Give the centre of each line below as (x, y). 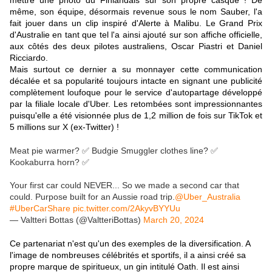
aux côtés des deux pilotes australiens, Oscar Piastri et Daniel (136, 46)
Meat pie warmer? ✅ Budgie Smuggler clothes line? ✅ (114, 151)
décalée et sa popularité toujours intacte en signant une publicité (136, 81)
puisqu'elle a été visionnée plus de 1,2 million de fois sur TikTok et (136, 116)
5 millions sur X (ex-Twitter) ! (64, 127)
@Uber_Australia (208, 197)
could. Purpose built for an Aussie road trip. (92, 197)
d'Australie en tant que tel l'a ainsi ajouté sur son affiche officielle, (136, 35)
